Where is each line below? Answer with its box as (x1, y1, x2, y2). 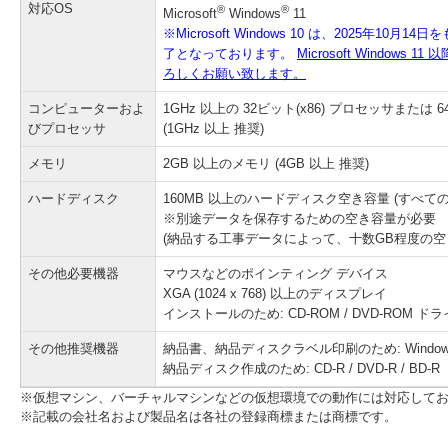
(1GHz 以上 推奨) (163, 121, 264, 136)
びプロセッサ (28, 121, 106, 136)
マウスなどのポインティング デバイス (163, 266, 388, 281)
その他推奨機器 (28, 341, 119, 356)
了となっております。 (163, 46, 297, 62)
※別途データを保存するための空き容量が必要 (163, 211, 436, 226)
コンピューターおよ (28, 101, 145, 116)
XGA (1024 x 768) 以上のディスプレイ (163, 286, 387, 301)
